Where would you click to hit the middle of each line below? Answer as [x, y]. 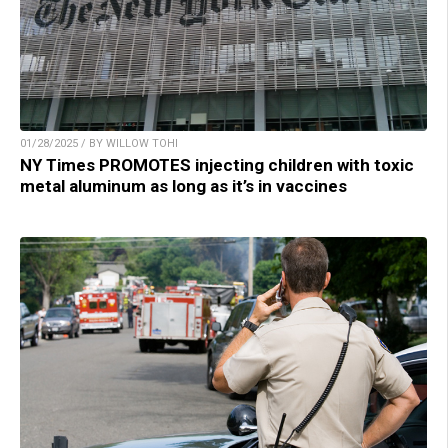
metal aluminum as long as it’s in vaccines [183, 185]
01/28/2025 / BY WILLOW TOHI [99, 143]
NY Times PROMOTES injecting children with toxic [217, 164]
